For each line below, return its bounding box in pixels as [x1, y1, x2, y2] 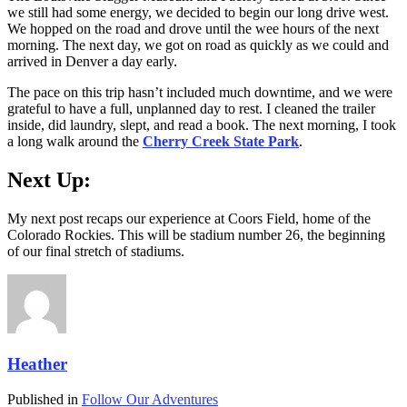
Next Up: [7, 168, 91, 193]
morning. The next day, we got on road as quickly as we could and [7, 37, 389, 54]
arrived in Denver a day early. [7, 54, 177, 70]
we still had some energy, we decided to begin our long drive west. [7, 5, 389, 21]
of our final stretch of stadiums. [7, 243, 184, 260]
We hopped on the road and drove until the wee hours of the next [7, 21, 379, 37]
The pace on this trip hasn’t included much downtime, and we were [7, 84, 392, 101]
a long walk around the [7, 134, 143, 150]
